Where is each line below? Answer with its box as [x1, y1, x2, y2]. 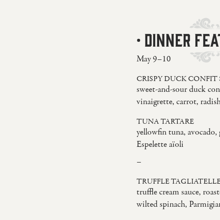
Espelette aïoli [136, 138, 184, 151]
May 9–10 [136, 53, 171, 65]
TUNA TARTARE [136, 116, 194, 127]
